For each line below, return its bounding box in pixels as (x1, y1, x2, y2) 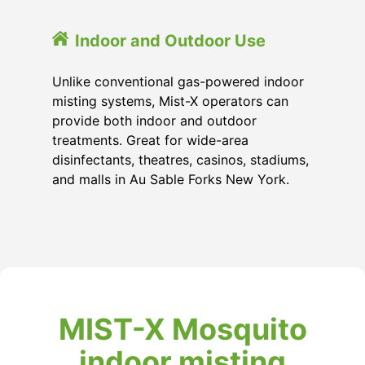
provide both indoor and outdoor (52, 112, 257, 129)
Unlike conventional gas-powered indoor (52, 73, 304, 90)
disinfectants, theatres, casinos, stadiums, (52, 152, 309, 168)
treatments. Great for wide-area (52, 132, 248, 148)
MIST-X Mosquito (58, 311, 307, 347)
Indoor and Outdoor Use (75, 31, 266, 51)
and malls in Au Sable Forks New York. (52, 171, 289, 187)
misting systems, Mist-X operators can (52, 93, 288, 109)
